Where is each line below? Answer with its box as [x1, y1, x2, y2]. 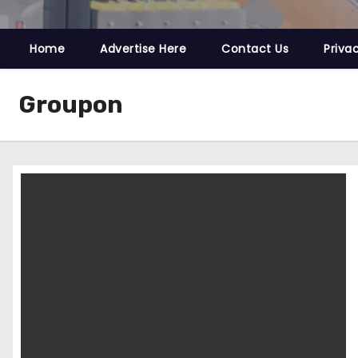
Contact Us [221, 41, 288, 57]
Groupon [19, 90, 123, 119]
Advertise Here [100, 41, 186, 57]
